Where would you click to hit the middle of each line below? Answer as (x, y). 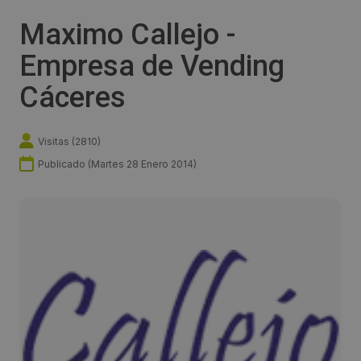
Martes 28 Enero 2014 (142, 164)
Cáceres (73, 98)
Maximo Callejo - (128, 35)
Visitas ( (56, 141)
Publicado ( (64, 164)
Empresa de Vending (152, 66)
